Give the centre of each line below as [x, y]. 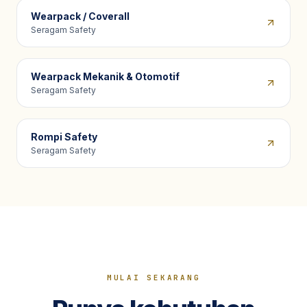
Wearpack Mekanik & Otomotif [105, 76]
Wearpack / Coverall [80, 16]
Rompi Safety [64, 137]
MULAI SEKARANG [153, 278]
